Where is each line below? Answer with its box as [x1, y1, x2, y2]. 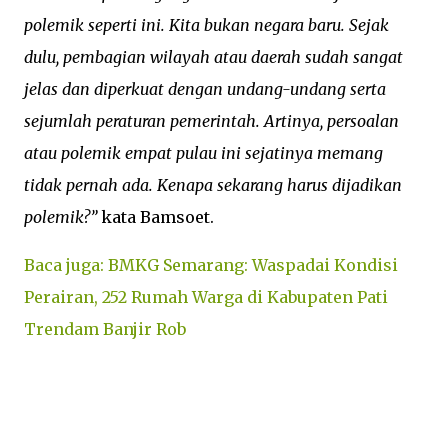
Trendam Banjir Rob [24, 319, 186, 339]
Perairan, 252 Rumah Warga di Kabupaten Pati [24, 287, 388, 307]
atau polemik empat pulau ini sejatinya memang [24, 143, 383, 163]
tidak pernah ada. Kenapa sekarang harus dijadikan [24, 175, 402, 195]
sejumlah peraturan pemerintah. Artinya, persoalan [24, 111, 399, 131]
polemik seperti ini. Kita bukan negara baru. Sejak [24, 15, 389, 35]
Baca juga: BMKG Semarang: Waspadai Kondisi [24, 255, 398, 275]
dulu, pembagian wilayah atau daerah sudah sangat [24, 47, 403, 67]
